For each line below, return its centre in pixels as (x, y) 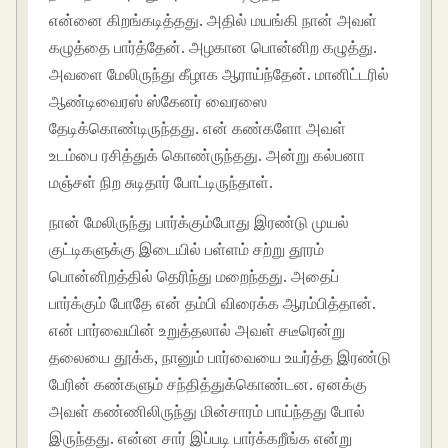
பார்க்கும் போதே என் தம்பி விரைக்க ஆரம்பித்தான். (213, 303)
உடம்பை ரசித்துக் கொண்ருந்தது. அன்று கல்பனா (207, 155)
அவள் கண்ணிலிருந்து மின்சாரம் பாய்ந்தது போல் (207, 411)
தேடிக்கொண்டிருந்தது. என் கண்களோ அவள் (198, 128)
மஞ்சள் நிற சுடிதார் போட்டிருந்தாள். (161, 182)
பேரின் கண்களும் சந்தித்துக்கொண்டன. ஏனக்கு (208, 384)
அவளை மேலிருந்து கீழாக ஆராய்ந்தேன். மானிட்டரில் (219, 74)
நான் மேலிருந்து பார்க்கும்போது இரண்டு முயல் (199, 222)
